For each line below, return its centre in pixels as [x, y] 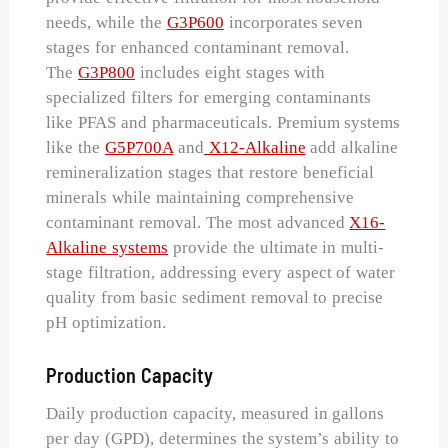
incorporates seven [293, 22]
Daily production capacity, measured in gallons [215, 413]
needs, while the [106, 22]
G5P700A [138, 147]
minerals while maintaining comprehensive [200, 197]
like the [75, 147]
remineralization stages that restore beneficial [210, 172]
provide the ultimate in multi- [276, 247]
